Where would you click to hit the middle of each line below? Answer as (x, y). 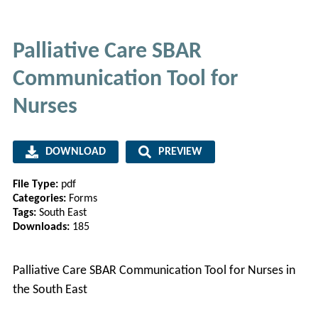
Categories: (40, 199)
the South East (50, 290)
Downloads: (42, 227)
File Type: (37, 185)
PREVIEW (180, 152)
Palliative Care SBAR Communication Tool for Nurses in (154, 270)
